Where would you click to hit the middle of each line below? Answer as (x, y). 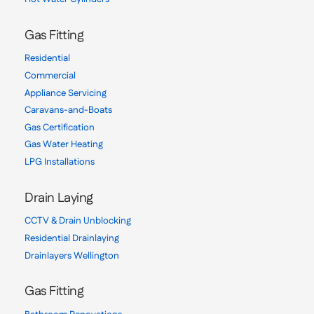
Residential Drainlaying (72, 239)
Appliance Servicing (66, 93)
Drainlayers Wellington (72, 256)
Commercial (50, 76)
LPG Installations (60, 163)
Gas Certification (60, 128)
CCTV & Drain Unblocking (78, 221)
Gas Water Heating (64, 145)
